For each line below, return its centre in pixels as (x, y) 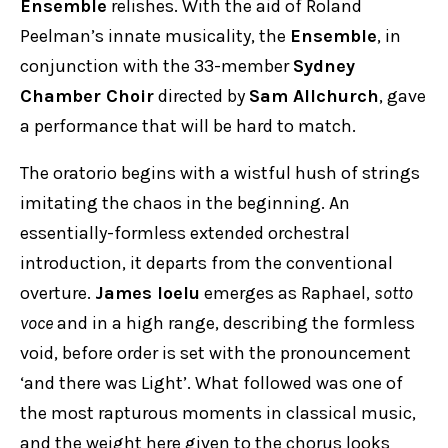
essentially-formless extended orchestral (185, 233)
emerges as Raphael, (287, 293)
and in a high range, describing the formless (234, 323)
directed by (201, 96)
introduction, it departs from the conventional (206, 263)
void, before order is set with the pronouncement (215, 353)
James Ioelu (147, 293)
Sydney (324, 66)
